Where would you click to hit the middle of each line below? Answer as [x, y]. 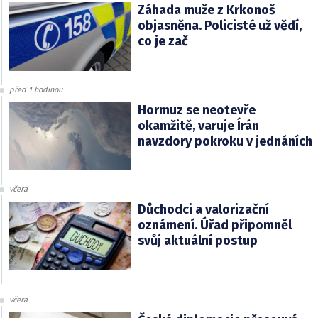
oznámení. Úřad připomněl [214, 225]
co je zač [163, 42]
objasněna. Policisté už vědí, [219, 26]
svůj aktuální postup [197, 240]
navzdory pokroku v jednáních [225, 141]
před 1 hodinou [36, 89]
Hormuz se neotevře [196, 110]
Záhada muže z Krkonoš [206, 10]
